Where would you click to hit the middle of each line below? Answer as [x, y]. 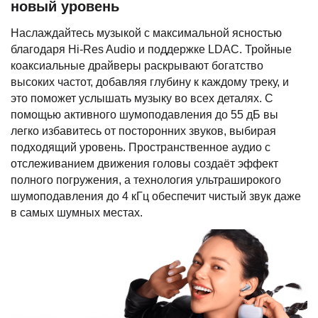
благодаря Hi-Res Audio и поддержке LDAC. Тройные [151, 49]
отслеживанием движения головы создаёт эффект [144, 163]
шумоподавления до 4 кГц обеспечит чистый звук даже [156, 196]
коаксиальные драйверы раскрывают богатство [137, 65]
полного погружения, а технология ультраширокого [146, 180]
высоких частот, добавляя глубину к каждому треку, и [150, 82]
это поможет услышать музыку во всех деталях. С [142, 98]
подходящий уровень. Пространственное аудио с [141, 147]
